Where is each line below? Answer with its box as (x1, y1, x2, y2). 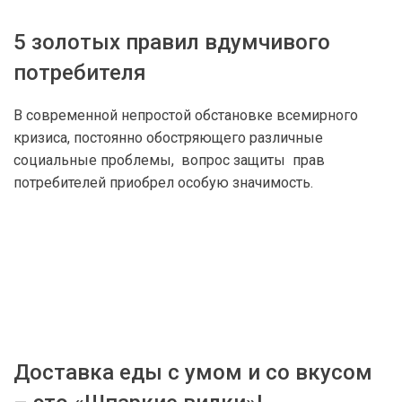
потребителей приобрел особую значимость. (13, 174, 313, 191)
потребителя (13, 60, 146, 85)
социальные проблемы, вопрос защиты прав (13, 152, 325, 169)
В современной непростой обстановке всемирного (13, 107, 358, 124)
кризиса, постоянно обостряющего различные (13, 129, 323, 146)
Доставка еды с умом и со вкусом (13, 360, 372, 385)
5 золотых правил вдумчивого (13, 30, 330, 55)
